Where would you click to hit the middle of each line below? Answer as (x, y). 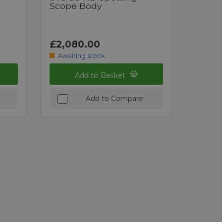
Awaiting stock (81, 55)
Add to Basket (101, 75)
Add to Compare (114, 98)
